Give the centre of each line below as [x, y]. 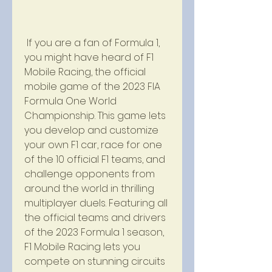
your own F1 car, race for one [93, 145]
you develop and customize [91, 130]
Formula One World [70, 101]
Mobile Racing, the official [85, 72]
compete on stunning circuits [95, 261]
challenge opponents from [90, 174]
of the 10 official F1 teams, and [95, 159]
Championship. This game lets [95, 116]
